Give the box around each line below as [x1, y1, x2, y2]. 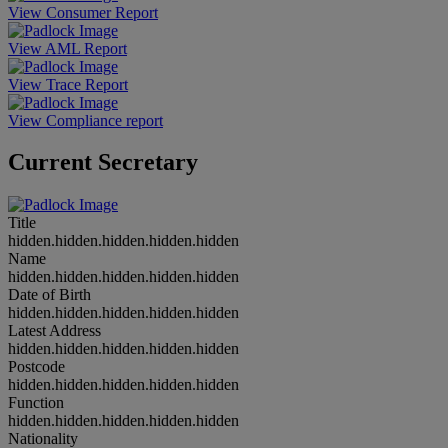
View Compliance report [8, 111, 163, 129]
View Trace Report [8, 75, 128, 93]
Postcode [8, 358, 65, 376]
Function [8, 394, 64, 412]
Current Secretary [8, 149, 198, 176]
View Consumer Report [8, 3, 158, 21]
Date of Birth [8, 286, 91, 304]
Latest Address [8, 322, 101, 340]
